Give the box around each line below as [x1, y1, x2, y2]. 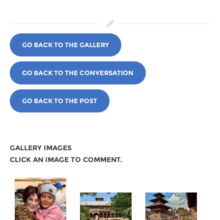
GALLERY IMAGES [10, 143, 72, 152]
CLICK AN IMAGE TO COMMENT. [10, 155, 122, 164]
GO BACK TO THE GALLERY [22, 40, 109, 49]
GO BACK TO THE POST [22, 96, 97, 105]
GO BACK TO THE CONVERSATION [22, 68, 134, 77]
